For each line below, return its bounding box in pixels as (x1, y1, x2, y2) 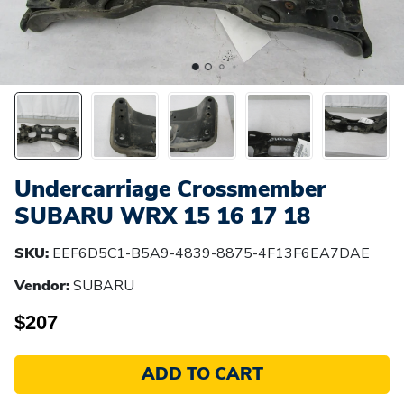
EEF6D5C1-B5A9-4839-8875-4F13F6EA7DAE (52, 243, 370, 263)
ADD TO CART (141, 363, 263, 387)
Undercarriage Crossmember (14, 172, 326, 205)
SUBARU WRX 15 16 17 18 (14, 199, 310, 232)
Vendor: (14, 275, 69, 296)
